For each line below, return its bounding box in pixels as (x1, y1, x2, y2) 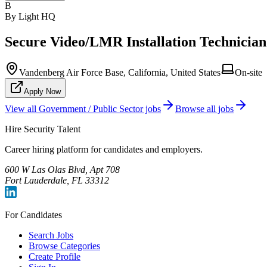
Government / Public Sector (39, 104, 143, 114)
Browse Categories (29, 241, 100, 252)
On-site (235, 67, 262, 78)
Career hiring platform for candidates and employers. (5, 144, 203, 155)
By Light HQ (5, 11, 55, 21)
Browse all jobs (175, 104, 234, 114)
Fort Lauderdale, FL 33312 (5, 175, 109, 186)
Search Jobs (29, 230, 73, 241)
